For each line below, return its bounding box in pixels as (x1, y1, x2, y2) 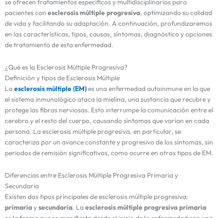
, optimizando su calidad (140, 8, 212, 18)
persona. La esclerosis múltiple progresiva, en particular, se (5, 127, 181, 136)
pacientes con (5, 8, 48, 18)
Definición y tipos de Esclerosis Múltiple (5, 73, 120, 83)
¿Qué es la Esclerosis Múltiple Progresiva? (5, 63, 127, 72)
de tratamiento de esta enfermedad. (5, 40, 113, 50)
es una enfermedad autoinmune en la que (87, 84, 210, 93)
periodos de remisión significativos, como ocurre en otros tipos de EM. (5, 148, 213, 158)
